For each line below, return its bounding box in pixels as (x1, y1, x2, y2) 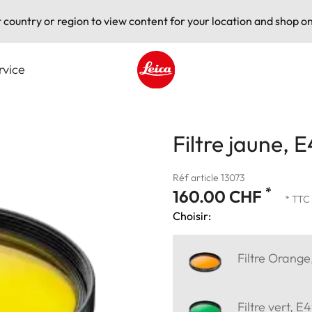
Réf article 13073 (173, 171, 244, 184)
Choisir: (173, 208, 211, 223)
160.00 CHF (173, 185, 265, 207)
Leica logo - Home (136, 88, 227, 103)
